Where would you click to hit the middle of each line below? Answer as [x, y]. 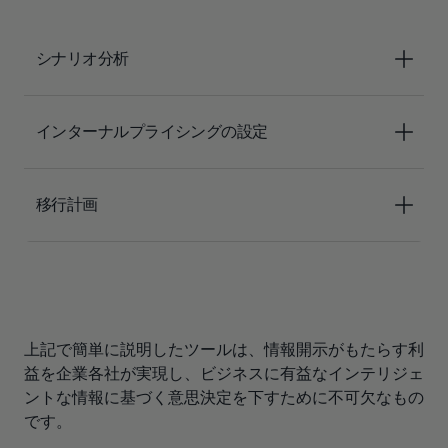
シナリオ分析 [82, 59]
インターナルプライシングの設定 [152, 132]
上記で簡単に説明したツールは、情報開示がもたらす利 [224, 350]
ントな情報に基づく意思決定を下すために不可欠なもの [224, 398]
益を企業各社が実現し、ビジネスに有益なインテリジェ [224, 374]
